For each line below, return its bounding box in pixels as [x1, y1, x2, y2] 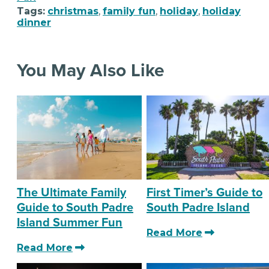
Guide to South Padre [17, 198, 133, 216]
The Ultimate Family [17, 183, 126, 201]
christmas [47, 5, 98, 17]
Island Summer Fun [17, 213, 122, 231]
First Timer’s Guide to [147, 183, 262, 201]
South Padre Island [147, 198, 250, 216]
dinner [17, 17, 51, 29]
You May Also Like [17, 57, 165, 84]
